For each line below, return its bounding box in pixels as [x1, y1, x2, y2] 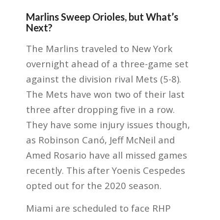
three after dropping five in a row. [26, 103, 175, 115]
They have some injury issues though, [26, 118, 190, 131]
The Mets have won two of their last [26, 87, 185, 100]
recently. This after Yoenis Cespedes [26, 164, 185, 176]
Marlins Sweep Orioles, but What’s [26, 11, 178, 23]
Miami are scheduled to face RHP [26, 202, 171, 215]
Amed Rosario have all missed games [26, 148, 187, 161]
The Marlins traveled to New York [26, 42, 172, 55]
